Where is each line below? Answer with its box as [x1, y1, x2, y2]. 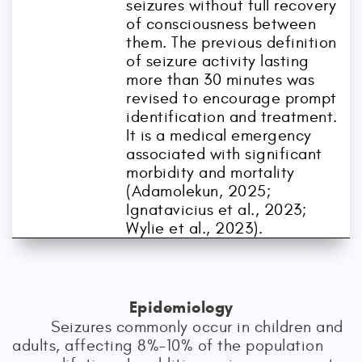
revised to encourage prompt [126, 89, 337, 107]
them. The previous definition [126, 33, 337, 52]
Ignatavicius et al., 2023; [126, 200, 307, 219]
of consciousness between [126, 15, 317, 33]
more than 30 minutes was [126, 70, 315, 89]
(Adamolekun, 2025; [126, 182, 271, 200]
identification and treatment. [126, 107, 338, 126]
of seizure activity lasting [126, 52, 309, 70]
